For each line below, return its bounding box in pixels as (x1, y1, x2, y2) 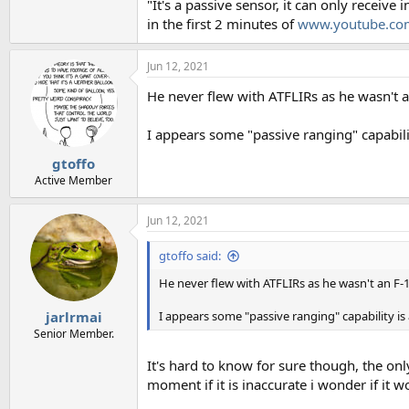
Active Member (35, 172, 112, 188)
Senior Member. (33, 326, 114, 342)
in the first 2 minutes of (147, 15, 298, 34)
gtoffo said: (159, 246, 221, 264)
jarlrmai (45, 308, 102, 327)
